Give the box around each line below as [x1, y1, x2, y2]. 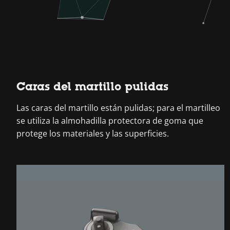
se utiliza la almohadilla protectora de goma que [16, 115, 203, 126]
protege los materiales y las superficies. [16, 128, 169, 139]
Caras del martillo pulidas [16, 80, 168, 93]
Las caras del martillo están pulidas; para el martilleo [16, 102, 220, 113]
